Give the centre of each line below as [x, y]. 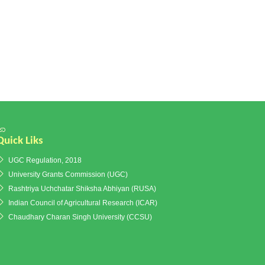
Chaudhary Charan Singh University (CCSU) [80, 217]
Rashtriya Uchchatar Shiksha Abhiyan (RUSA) [82, 189]
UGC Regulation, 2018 [45, 160]
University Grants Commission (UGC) [68, 174]
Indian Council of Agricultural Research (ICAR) [83, 203]
